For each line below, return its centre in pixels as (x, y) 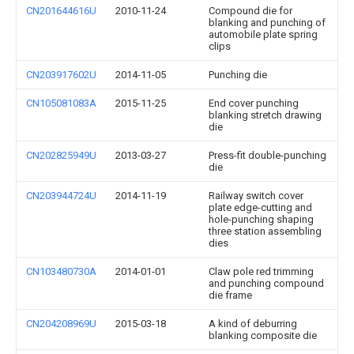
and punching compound (266, 283)
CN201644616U (61, 11)
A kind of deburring (253, 324)
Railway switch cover (256, 196)
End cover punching (254, 103)
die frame (230, 295)
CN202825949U (61, 155)
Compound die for (250, 11)
